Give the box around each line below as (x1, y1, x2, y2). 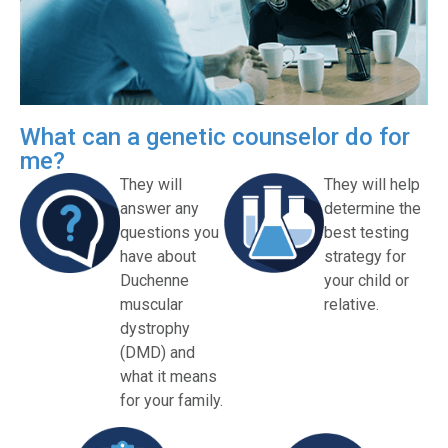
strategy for (324, 246, 406, 266)
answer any (120, 198, 199, 218)
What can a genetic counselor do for (20, 122, 410, 151)
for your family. (120, 390, 223, 410)
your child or (324, 270, 409, 290)
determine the (324, 198, 421, 218)
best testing (324, 222, 409, 242)
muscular (120, 294, 183, 314)
